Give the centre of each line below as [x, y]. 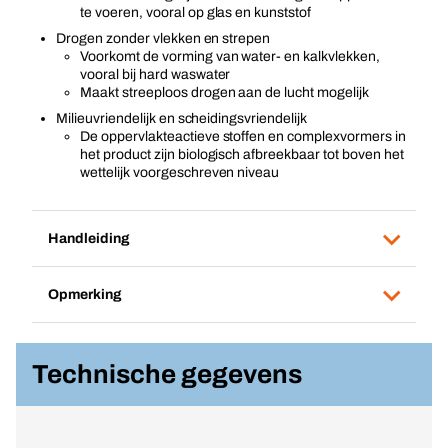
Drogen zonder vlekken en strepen [163, 38]
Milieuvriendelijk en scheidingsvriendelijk [182, 118]
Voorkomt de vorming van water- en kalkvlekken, [230, 56]
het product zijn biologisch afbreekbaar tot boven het [242, 154]
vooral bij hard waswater [155, 74]
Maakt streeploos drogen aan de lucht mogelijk [225, 92]
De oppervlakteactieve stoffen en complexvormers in [243, 136]
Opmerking [85, 294]
